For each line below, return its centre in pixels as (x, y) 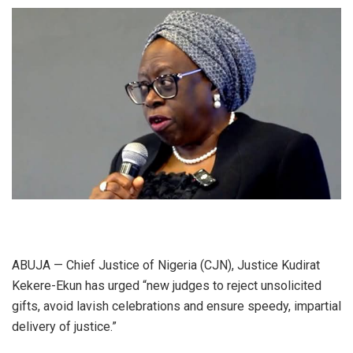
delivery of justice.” (64, 327)
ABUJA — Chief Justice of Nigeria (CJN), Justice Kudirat (166, 266)
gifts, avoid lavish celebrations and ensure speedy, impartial (176, 307)
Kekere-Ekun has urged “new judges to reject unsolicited (167, 286)
